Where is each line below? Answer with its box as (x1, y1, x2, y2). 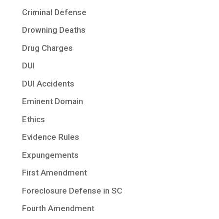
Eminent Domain (22, 96, 83, 107)
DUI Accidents (22, 78, 74, 88)
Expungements (22, 150, 79, 160)
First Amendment (22, 168, 87, 178)
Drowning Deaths (22, 25, 86, 35)
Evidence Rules (22, 132, 79, 142)
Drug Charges (22, 43, 73, 53)
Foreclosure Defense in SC (22, 185, 122, 196)
